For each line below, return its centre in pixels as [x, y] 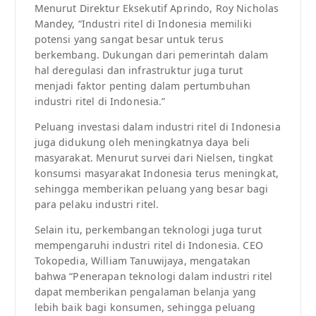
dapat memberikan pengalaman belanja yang [145, 292]
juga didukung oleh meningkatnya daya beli [142, 142]
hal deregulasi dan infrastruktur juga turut [139, 71]
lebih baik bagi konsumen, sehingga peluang [145, 308]
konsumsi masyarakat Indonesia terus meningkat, [156, 174]
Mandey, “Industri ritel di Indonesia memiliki [143, 24]
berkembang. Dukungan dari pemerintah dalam [151, 55]
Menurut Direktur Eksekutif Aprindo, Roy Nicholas [157, 8]
